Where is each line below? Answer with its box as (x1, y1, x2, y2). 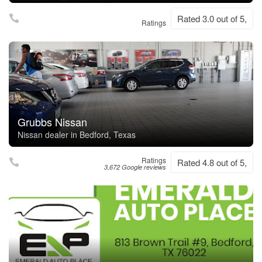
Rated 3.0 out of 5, (177, 12, 247, 25)
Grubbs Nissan (18, 114, 87, 129)
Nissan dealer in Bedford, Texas (18, 129, 136, 140)
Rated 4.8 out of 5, (177, 156, 247, 168)
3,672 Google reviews (104, 163, 166, 171)
